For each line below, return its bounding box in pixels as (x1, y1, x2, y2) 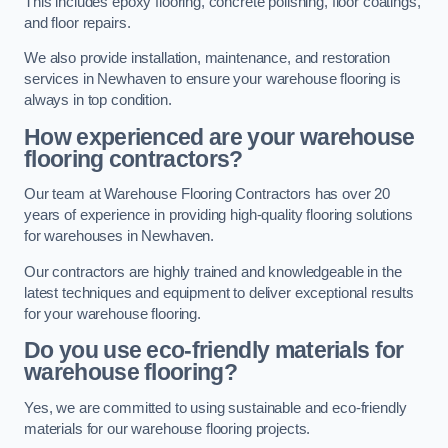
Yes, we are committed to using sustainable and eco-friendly (24, 399, 407, 416)
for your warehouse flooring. (24, 305, 201, 322)
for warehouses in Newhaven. (24, 228, 215, 245)
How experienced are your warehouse (24, 123, 415, 150)
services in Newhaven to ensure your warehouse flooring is (24, 71, 401, 88)
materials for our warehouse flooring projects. (24, 420, 311, 437)
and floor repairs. (24, 14, 131, 31)
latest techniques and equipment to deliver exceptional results (24, 284, 414, 301)
